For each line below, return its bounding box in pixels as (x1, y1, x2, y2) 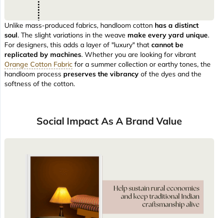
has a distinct (155, 21, 199, 30)
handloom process (4, 70, 63, 79)
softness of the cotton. (4, 79, 75, 89)
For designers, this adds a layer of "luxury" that (4, 40, 151, 50)
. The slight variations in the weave (18, 31, 127, 40)
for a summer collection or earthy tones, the (73, 60, 211, 69)
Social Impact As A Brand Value (36, 115, 182, 127)
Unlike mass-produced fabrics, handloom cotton (4, 21, 155, 30)
